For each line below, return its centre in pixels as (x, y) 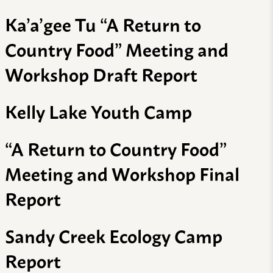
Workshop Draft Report (101, 74)
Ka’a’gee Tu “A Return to (103, 24)
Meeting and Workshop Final (122, 173)
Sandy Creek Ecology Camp (114, 236)
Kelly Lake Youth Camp (98, 111)
